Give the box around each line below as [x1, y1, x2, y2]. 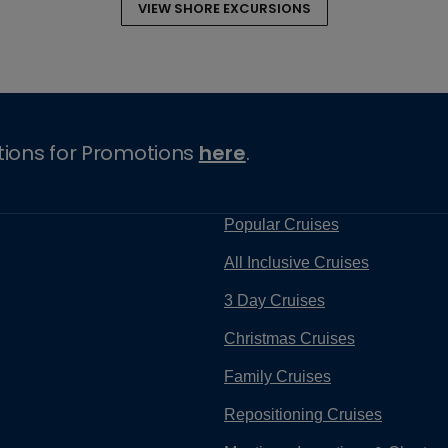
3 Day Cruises [224, 292, 325, 309]
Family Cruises [224, 368, 331, 385]
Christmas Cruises [224, 330, 355, 347]
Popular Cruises [224, 216, 339, 233]
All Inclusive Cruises [224, 254, 369, 271]
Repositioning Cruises [224, 406, 382, 423]
